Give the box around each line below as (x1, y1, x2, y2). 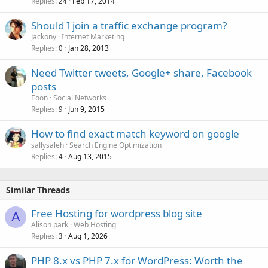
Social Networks (53, 93, 106, 103)
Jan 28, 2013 (68, 43, 109, 53)
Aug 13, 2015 (68, 151, 112, 162)
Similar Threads (6, 184, 70, 196)
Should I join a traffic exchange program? (31, 19, 227, 32)
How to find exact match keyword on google (31, 127, 239, 141)
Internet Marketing (62, 32, 124, 42)
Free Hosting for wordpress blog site (31, 206, 202, 220)
